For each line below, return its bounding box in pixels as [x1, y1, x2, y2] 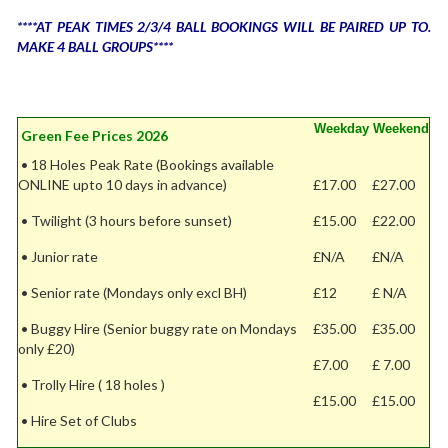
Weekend [369, 120, 430, 136]
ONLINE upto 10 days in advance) [18, 175, 228, 193]
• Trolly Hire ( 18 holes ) [18, 375, 166, 393]
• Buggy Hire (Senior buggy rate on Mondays [18, 319, 298, 337]
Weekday [310, 120, 370, 136]
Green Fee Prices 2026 [18, 126, 169, 144]
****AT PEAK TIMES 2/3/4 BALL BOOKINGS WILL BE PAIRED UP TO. [17, 17, 431, 35]
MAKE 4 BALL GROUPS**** [17, 37, 174, 55]
